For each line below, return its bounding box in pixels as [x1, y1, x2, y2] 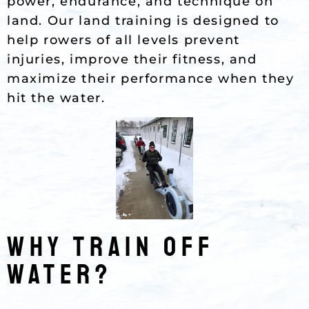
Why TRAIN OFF [7, 230, 215, 265]
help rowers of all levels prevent [7, 32, 240, 48]
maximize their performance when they [7, 70, 295, 86]
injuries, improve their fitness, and [7, 51, 257, 67]
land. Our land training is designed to [7, 12, 279, 28]
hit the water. [7, 90, 106, 106]
